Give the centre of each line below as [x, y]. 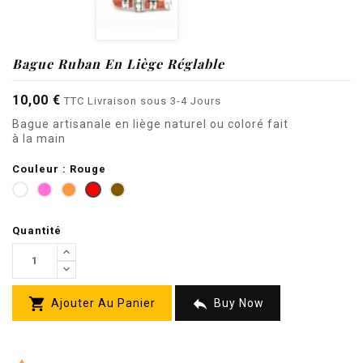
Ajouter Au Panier [103, 303]
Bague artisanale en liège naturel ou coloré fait [150, 124]
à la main [41, 138]
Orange [97, 189]
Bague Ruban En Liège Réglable [118, 63]
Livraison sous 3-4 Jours [154, 100]
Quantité [37, 230]
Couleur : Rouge [59, 169]
